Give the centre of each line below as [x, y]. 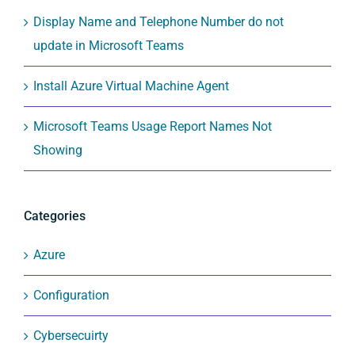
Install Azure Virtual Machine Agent [131, 86]
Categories [55, 216]
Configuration [71, 295]
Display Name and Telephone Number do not [158, 22]
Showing [58, 151]
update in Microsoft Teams [109, 46]
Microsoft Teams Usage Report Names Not [153, 127]
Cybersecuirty [71, 335]
